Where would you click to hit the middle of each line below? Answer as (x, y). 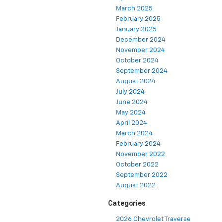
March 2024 (134, 133)
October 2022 (137, 165)
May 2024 (131, 112)
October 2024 (137, 60)
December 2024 (141, 40)
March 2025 (134, 8)
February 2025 (138, 19)
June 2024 (132, 102)
